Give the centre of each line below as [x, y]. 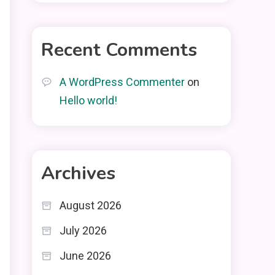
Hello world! [88, 100]
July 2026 [83, 230]
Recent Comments [119, 50]
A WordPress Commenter [122, 82]
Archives [78, 173]
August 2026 [91, 205]
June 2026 [85, 256]
